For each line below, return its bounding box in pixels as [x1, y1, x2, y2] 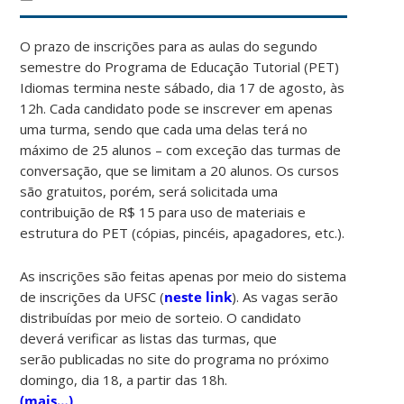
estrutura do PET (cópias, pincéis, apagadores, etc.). [20, 223, 345, 242]
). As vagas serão [232, 287, 339, 306]
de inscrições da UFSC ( [20, 287, 165, 306]
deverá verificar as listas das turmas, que [20, 328, 278, 347]
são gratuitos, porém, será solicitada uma [20, 181, 279, 200]
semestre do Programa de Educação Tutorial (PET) [20, 57, 340, 76]
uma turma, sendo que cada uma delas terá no [20, 119, 308, 138]
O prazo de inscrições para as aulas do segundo [20, 36, 318, 55]
